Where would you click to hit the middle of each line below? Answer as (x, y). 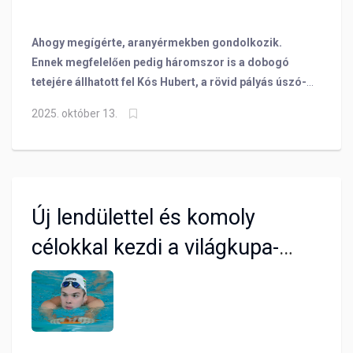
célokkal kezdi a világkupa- (155, 247)
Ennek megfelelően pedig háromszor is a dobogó (160, 62)
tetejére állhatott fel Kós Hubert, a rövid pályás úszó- (169, 82)
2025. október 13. (74, 113)
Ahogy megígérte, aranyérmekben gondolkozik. (157, 42)
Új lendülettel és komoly (143, 217)
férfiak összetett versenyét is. (109, 121)
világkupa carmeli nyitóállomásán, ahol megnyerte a (168, 101)
